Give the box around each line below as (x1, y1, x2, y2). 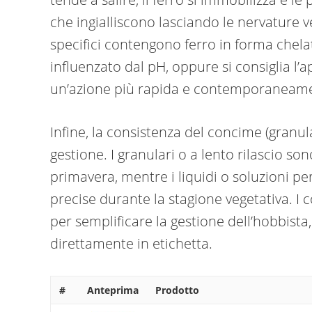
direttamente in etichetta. (50, 234, 212, 253)
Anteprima (87, 283, 139, 297)
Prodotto (155, 283, 199, 297)
